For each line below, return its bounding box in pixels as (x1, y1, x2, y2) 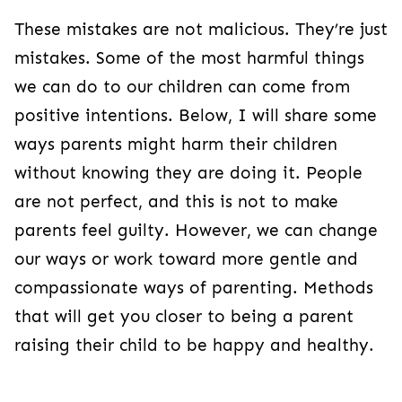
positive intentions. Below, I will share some (14, 106, 377, 126)
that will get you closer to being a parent (14, 307, 354, 327)
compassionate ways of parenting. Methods (14, 278, 373, 298)
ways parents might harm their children (14, 135, 337, 154)
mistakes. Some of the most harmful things (14, 48, 364, 68)
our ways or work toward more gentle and (14, 249, 358, 269)
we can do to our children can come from (14, 77, 350, 97)
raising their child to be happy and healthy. (14, 336, 374, 355)
